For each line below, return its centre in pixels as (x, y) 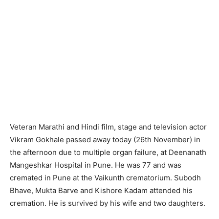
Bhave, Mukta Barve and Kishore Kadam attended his (101, 190)
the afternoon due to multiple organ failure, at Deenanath (108, 152)
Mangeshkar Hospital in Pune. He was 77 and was (96, 165)
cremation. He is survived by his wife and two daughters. (108, 203)
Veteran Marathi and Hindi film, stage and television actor (108, 127)
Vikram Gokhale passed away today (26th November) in (105, 139)
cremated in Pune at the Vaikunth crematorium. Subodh (105, 177)
